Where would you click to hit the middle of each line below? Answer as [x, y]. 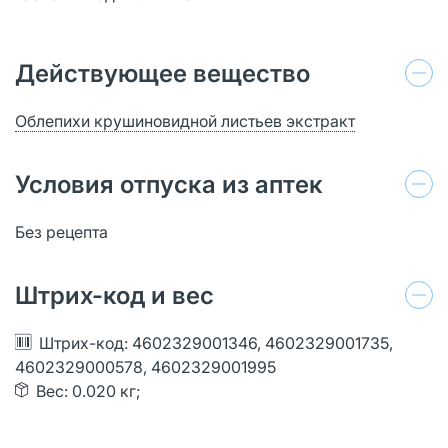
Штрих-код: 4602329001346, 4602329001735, [216, 342]
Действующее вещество [162, 73]
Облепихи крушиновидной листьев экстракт [185, 120]
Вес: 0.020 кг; [88, 390]
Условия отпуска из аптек [169, 184]
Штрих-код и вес [114, 295]
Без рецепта [61, 231]
